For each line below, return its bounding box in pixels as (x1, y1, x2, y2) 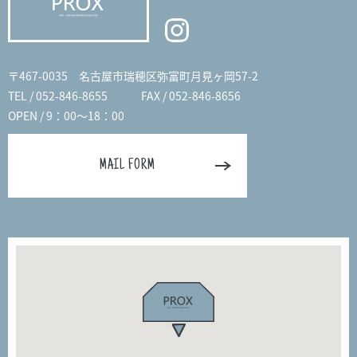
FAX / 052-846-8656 (141, 88, 241, 104)
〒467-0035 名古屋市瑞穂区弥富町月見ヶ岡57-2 (8, 68, 258, 84)
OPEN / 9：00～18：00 (8, 108, 124, 124)
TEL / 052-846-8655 (8, 88, 108, 104)
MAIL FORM (100, 158, 155, 174)
